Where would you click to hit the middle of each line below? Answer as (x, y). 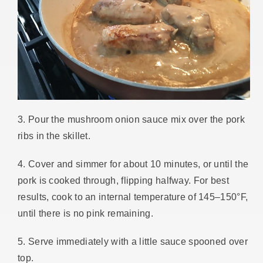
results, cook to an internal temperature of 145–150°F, (133, 197)
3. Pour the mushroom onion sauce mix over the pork (131, 119)
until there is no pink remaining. (85, 213)
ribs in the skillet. (54, 136)
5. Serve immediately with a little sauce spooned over (133, 242)
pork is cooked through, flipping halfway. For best (123, 181)
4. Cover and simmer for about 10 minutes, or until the (133, 164)
